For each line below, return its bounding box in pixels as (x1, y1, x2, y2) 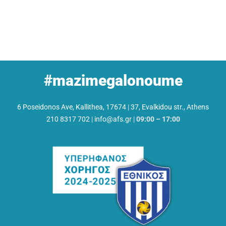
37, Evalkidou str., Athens (131, 102, 209, 111)
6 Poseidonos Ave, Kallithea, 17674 (17, 102, 126, 111)
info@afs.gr (94, 115, 132, 123)
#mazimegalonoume (43, 71, 183, 89)
